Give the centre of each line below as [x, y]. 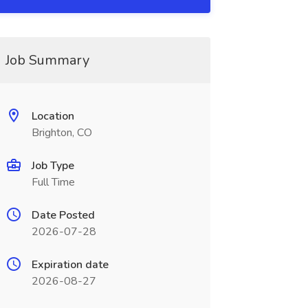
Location [53, 116]
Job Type [53, 166]
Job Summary [47, 60]
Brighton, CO [62, 133]
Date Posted [63, 215]
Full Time [53, 182]
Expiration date [70, 265]
